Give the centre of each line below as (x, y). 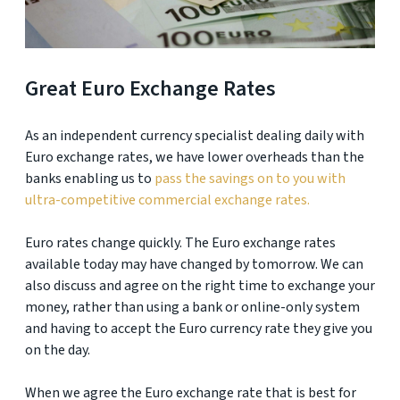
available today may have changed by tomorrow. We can (194, 264)
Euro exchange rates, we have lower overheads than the (195, 157)
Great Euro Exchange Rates (150, 89)
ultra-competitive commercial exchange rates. (167, 200)
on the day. (58, 350)
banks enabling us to (90, 179)
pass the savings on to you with (250, 179)
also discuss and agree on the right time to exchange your (200, 286)
